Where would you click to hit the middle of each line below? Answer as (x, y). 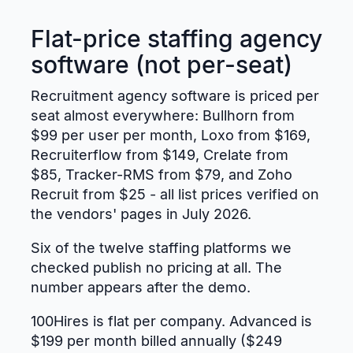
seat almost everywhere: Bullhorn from (163, 115)
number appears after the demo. (141, 287)
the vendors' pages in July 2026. (141, 214)
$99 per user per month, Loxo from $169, (171, 135)
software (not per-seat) (162, 64)
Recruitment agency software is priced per (175, 95)
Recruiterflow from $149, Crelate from (160, 154)
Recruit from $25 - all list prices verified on (175, 194)
